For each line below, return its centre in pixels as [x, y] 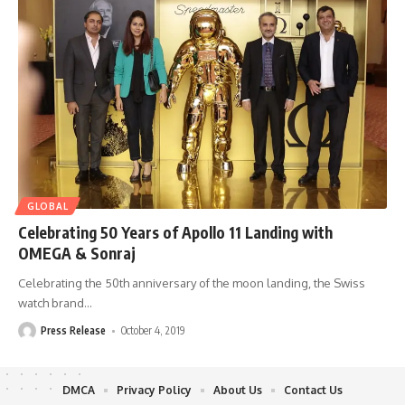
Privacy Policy [154, 391]
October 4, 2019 [154, 331]
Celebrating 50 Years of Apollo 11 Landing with [175, 233]
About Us [238, 391]
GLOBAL [48, 207]
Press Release [73, 331]
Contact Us [313, 391]
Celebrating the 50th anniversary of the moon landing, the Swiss [192, 283]
